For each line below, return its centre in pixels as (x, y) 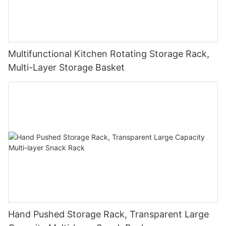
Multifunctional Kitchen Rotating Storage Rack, (109, 53)
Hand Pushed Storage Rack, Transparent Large (108, 214)
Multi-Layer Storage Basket (66, 67)
